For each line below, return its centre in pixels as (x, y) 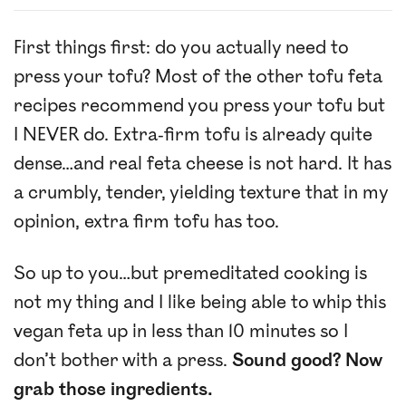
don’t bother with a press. (123, 360)
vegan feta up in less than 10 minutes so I (181, 331)
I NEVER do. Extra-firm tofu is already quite (193, 135)
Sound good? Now (307, 360)
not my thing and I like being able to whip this (200, 302)
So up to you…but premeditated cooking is (190, 273)
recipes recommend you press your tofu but (199, 106)
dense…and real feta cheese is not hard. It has (203, 164)
